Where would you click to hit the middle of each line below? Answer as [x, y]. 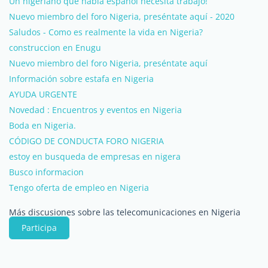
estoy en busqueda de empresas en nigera [95, 156]
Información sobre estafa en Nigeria [81, 79]
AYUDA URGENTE [43, 94]
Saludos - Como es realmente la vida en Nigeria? [106, 32]
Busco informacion [46, 172]
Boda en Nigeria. [42, 125]
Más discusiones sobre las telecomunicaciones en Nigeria [125, 212]
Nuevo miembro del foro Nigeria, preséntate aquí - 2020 [122, 16]
